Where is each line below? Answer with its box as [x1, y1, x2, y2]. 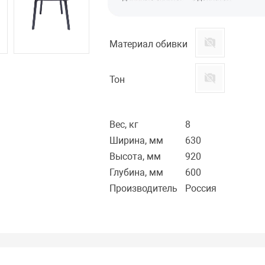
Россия [185, 183, 217, 195]
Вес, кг [109, 119, 139, 131]
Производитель [109, 183, 178, 195]
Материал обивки [109, 38, 188, 50]
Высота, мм [109, 151, 161, 163]
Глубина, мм [109, 167, 164, 179]
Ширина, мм [109, 135, 164, 147]
